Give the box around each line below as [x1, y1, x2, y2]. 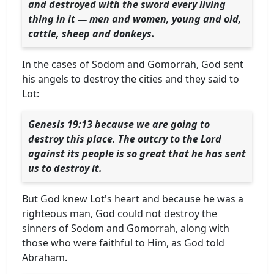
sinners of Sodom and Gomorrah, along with [22, 221, 229, 235]
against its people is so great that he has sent [28, 146, 246, 160]
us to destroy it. [28, 161, 102, 175]
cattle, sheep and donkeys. [28, 26, 155, 40]
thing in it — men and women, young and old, [28, 12, 242, 26]
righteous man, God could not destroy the [22, 206, 217, 220]
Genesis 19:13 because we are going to [28, 117, 210, 131]
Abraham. [22, 250, 67, 264]
